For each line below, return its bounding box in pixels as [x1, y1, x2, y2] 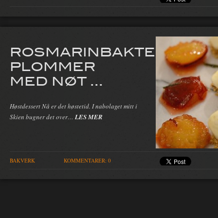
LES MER [75, 112, 103, 121]
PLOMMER [10, 57, 95, 74]
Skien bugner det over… [10, 112, 75, 121]
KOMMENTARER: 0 [64, 157, 111, 164]
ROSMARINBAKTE [10, 43, 155, 60]
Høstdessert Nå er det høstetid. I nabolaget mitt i [10, 101, 137, 110]
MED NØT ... [10, 72, 103, 89]
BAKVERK [10, 157, 35, 164]
